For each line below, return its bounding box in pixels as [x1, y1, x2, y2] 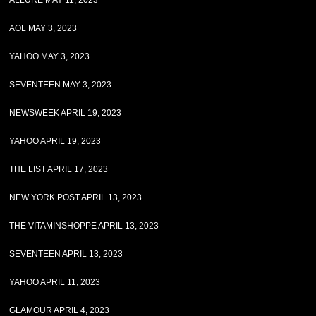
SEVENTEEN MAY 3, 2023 [9, 80, 112, 90]
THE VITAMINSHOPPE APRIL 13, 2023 [9, 221, 159, 231]
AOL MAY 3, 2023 [9, 23, 78, 33]
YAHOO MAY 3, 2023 [9, 51, 90, 61]
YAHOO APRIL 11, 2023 [9, 277, 101, 287]
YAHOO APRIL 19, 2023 [9, 136, 102, 146]
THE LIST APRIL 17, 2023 [9, 164, 109, 174]
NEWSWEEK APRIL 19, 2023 [9, 108, 122, 118]
